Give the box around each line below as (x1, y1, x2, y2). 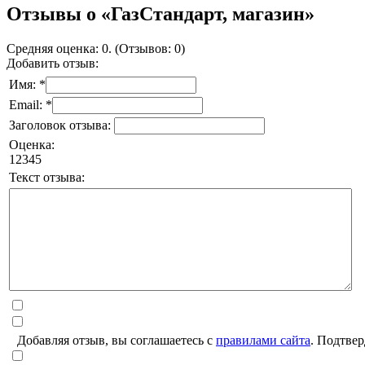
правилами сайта (216, 333, 310, 348)
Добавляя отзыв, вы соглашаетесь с (17, 333, 216, 348)
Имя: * (9, 77, 46, 92)
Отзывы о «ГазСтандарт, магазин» (7, 3, 314, 25)
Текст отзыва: (9, 170, 85, 185)
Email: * (9, 98, 52, 112)
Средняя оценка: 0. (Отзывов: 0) (7, 42, 185, 56)
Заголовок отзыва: (9, 118, 114, 133)
